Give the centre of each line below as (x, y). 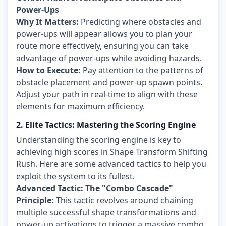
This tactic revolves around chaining (124, 201)
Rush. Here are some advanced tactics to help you (111, 164)
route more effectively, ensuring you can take (102, 46)
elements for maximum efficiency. (80, 106)
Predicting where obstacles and (140, 21)
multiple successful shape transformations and (106, 213)
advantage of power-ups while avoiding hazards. (109, 58)
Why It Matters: (47, 21)
